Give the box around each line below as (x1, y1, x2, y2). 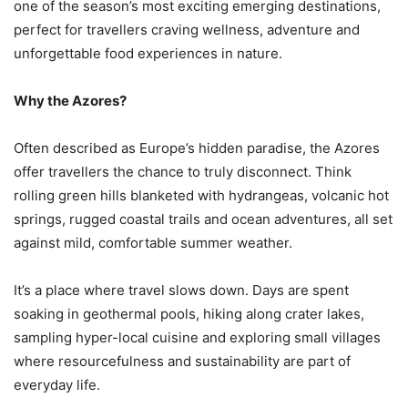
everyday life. (14, 376, 100, 394)
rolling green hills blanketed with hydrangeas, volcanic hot (14, 187, 389, 205)
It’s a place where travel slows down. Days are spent (14, 281, 349, 300)
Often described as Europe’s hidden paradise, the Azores (14, 139, 380, 158)
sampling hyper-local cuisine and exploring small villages (14, 329, 381, 347)
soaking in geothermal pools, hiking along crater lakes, (14, 305, 364, 323)
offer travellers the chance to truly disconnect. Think (14, 163, 352, 181)
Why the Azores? (14, 92, 127, 110)
